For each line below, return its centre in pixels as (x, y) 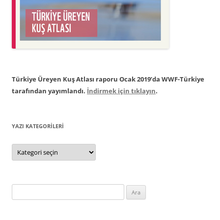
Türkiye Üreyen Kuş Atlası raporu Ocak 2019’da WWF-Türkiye (108, 79)
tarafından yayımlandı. (49, 91)
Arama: (22, 190)
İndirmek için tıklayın (121, 91)
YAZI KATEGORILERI (38, 126)
